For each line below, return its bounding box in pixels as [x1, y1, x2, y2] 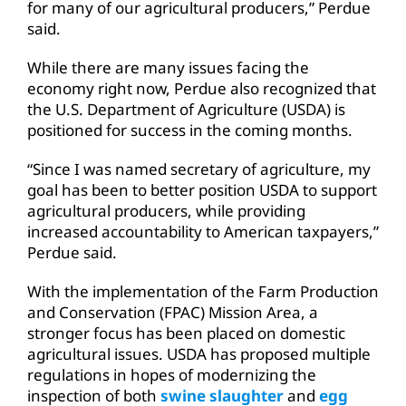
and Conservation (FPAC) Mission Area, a [27, 301, 318, 323]
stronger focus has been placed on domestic [27, 322, 345, 343]
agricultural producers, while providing [27, 199, 305, 221]
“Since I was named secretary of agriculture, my [27, 158, 371, 179]
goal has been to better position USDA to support [27, 179, 377, 200]
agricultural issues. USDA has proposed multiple [27, 343, 371, 364]
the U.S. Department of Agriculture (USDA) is [27, 98, 345, 120]
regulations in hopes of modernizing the [27, 363, 316, 385]
